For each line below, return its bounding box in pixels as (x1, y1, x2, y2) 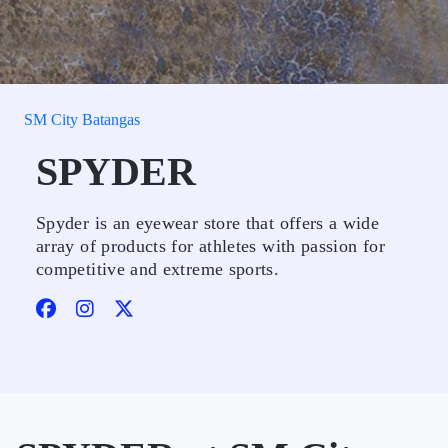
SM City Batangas (24, 111, 140, 128)
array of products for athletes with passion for (36, 236, 385, 256)
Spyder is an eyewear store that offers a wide (36, 213, 380, 233)
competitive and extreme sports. (36, 259, 280, 279)
